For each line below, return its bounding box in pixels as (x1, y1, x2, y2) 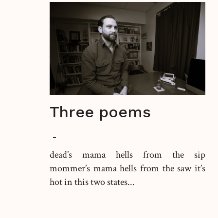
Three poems (50, 103, 151, 121)
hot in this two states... (50, 176, 135, 188)
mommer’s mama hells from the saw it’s (50, 162, 205, 175)
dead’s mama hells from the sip (50, 148, 205, 161)
